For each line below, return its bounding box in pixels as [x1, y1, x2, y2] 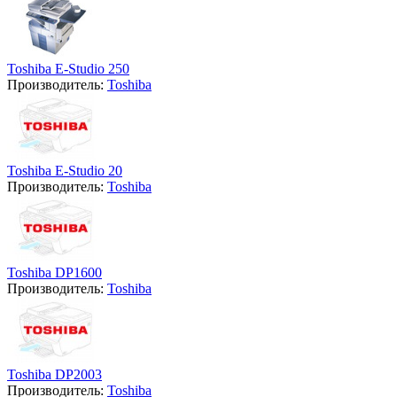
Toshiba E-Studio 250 [7, 60, 129, 76]
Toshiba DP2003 [7, 366, 102, 382]
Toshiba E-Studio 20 [7, 162, 122, 178]
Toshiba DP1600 [7, 264, 102, 280]
